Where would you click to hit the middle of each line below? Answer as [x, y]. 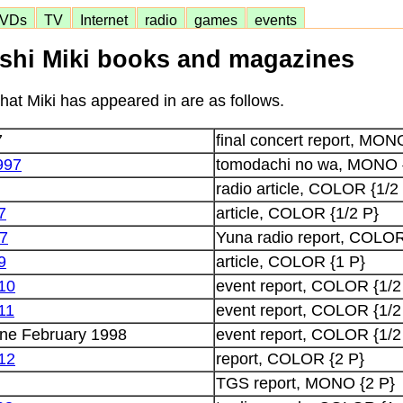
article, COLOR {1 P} [291, 261]
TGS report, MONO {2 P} [305, 383]
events [276, 20]
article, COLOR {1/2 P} [297, 213]
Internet [104, 20]
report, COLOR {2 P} [290, 358]
